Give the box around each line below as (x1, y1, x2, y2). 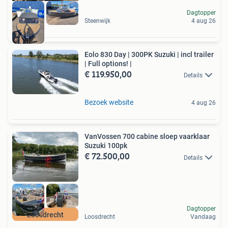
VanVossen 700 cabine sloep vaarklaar (84, 132, 210, 141)
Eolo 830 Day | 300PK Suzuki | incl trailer (84, 50, 214, 59)
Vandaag (190, 213, 216, 221)
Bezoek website (84, 98, 133, 107)
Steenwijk (84, 17, 110, 25)
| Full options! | (84, 60, 132, 68)
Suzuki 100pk (84, 141, 127, 150)
